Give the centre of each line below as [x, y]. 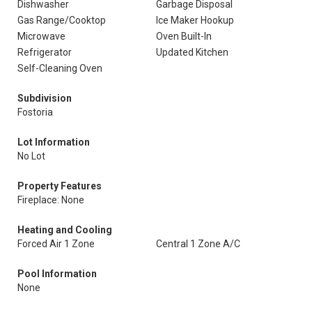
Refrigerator [45, 52]
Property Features [60, 186]
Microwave [41, 36]
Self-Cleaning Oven [60, 68]
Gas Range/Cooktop [62, 20]
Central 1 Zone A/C [198, 244]
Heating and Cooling [65, 230]
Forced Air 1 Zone [56, 244]
